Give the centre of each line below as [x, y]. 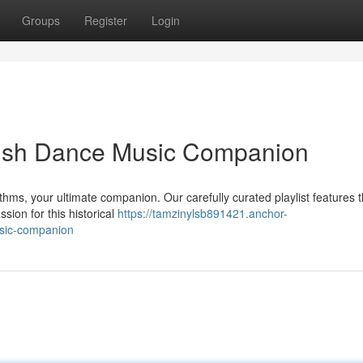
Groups [41, 20]
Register [106, 20]
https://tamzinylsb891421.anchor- [203, 213]
